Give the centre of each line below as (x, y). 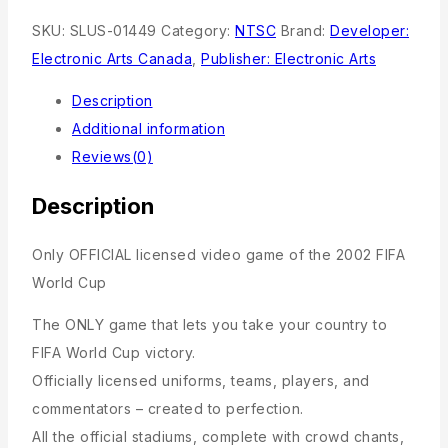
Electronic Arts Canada (112, 58)
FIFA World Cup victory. (114, 352)
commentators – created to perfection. (168, 408)
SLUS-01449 (113, 30)
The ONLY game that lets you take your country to (209, 324)
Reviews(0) (112, 156)
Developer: (369, 30)
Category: (198, 30)
